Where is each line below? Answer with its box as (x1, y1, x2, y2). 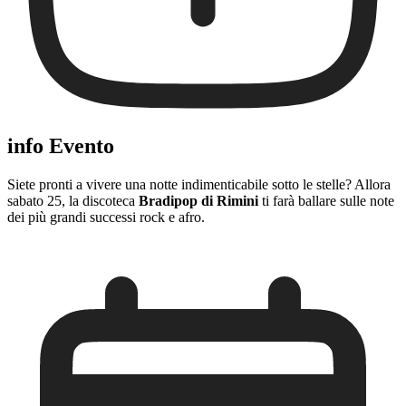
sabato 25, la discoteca (7, 192, 139, 208)
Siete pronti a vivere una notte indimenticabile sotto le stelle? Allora (7, 176, 391, 192)
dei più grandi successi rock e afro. (7, 208, 205, 225)
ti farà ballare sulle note (258, 192, 394, 208)
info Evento (7, 134, 114, 159)
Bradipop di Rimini (139, 192, 258, 208)
